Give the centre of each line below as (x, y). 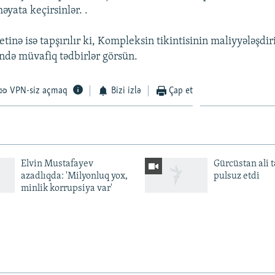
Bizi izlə (126, 91)
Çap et (181, 91)
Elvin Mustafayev (57, 164)
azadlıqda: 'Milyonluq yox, (74, 176)
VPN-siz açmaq (39, 91)
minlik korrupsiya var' (66, 188)
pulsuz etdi (236, 176)
